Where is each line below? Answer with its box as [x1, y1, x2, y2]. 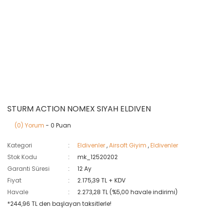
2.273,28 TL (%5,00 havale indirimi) [77, 187, 178, 196]
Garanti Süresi [7, 164, 50, 173]
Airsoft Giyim [109, 141, 147, 149]
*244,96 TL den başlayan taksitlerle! [7, 199, 111, 208]
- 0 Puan [44, 121, 71, 129]
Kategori [7, 141, 32, 149]
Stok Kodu [7, 152, 37, 161]
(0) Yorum [15, 121, 44, 129]
